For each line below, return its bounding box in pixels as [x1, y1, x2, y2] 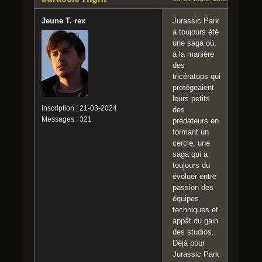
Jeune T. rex [42, 16, 85, 26]
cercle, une [173, 139, 210, 148]
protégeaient [173, 83, 214, 92]
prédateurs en [173, 116, 219, 126]
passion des [173, 183, 213, 192]
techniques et [173, 205, 218, 215]
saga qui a [173, 150, 208, 159]
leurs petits [173, 94, 210, 104]
